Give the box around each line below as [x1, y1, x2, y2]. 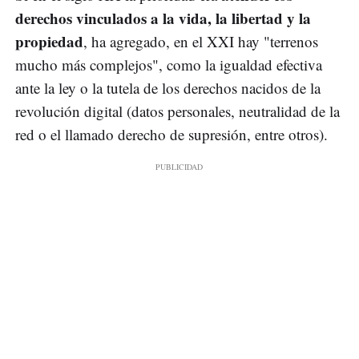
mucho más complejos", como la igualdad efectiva [15, 54, 322, 75]
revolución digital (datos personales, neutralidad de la [15, 101, 340, 122]
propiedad [15, 30, 83, 53]
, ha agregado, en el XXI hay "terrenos [83, 31, 318, 52]
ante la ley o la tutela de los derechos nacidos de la [15, 78, 321, 99]
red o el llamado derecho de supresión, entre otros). [15, 124, 328, 145]
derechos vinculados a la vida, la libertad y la [15, 7, 311, 30]
